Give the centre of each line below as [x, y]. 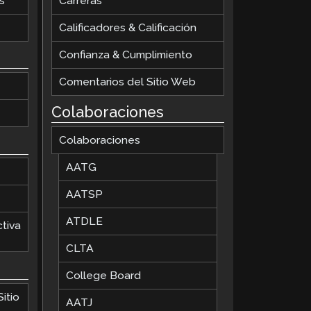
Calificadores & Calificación [128, 27]
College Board [104, 276]
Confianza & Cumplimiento [126, 54]
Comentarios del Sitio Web [128, 81]
